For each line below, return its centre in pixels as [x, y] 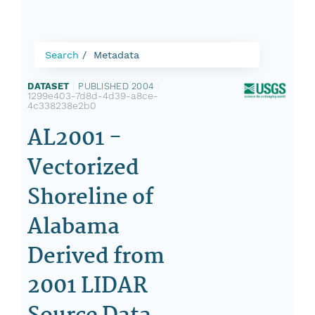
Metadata [117, 55]
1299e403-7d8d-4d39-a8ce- [93, 96]
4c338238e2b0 [62, 105]
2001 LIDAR [88, 287]
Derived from [96, 257]
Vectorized [84, 168]
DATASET [49, 86]
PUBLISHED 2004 [116, 86]
